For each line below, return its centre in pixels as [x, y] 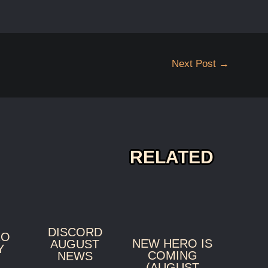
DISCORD [75, 232]
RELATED [172, 157]
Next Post [196, 63]
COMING [172, 256]
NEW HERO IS [173, 244]
